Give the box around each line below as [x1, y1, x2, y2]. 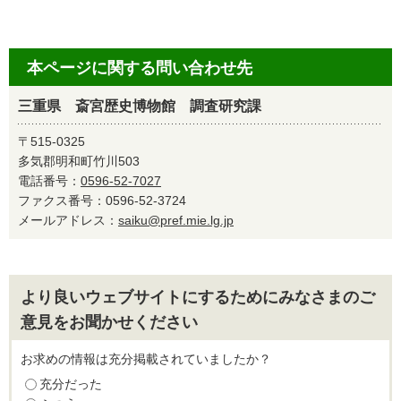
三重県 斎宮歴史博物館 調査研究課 [18, 98, 261, 114]
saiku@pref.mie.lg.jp [118, 213, 234, 227]
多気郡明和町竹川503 [18, 154, 140, 168]
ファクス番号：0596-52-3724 [18, 193, 199, 208]
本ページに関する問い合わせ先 [27, 59, 252, 77]
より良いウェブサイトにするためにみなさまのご [21, 288, 375, 306]
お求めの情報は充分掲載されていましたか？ [21, 352, 271, 366]
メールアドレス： [18, 213, 118, 227]
